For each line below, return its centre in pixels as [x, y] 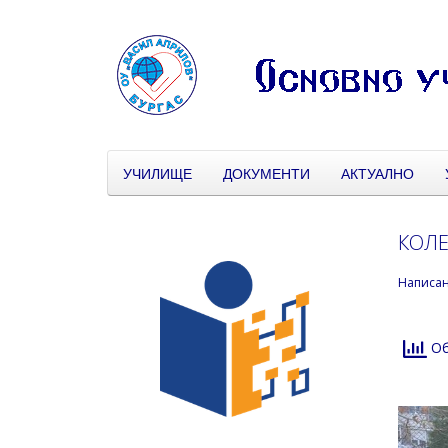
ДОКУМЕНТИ [266, 173]
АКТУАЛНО [377, 173]
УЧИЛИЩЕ [157, 173]
